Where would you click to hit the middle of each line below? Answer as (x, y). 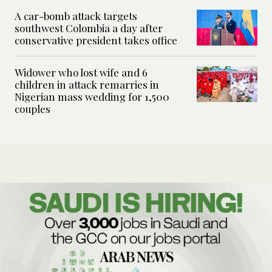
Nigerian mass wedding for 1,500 (92, 96)
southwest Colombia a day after (89, 28)
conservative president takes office (96, 40)
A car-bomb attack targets (76, 15)
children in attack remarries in (87, 84)
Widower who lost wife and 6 (81, 72)
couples (32, 108)
